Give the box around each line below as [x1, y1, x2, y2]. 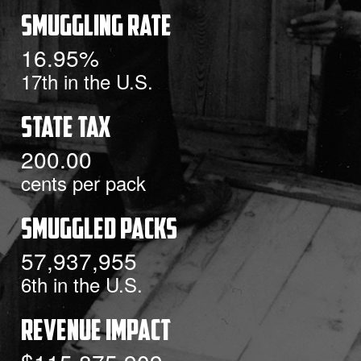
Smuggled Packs [21, 217, 177, 246]
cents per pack [21, 168, 146, 197]
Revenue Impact [21, 318, 171, 347]
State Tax [21, 115, 110, 144]
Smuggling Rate [21, 14, 172, 43]
